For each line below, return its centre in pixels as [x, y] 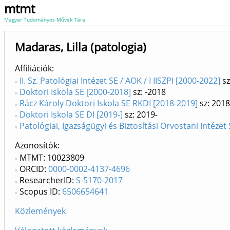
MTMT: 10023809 [52, 158]
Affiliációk [33, 68]
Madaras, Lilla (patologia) [81, 47]
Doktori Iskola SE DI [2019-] [71, 114]
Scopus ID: [41, 191]
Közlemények [40, 211]
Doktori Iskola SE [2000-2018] [75, 92]
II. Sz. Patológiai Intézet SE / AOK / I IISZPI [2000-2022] [120, 81]
